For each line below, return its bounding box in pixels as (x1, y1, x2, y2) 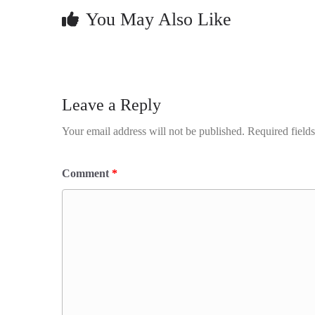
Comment (62, 167, 112, 179)
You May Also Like (86, 8, 231, 30)
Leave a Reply (62, 95, 161, 114)
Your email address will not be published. (62, 124, 245, 137)
